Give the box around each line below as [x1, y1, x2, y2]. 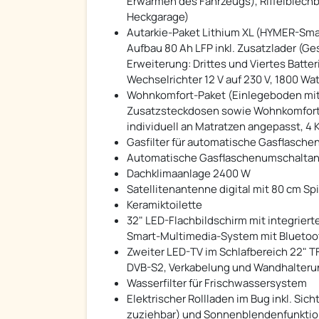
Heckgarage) [127, 9, 189, 25]
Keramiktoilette [127, 197, 202, 213]
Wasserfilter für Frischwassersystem [127, 276, 307, 291]
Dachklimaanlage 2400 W [127, 166, 251, 182]
